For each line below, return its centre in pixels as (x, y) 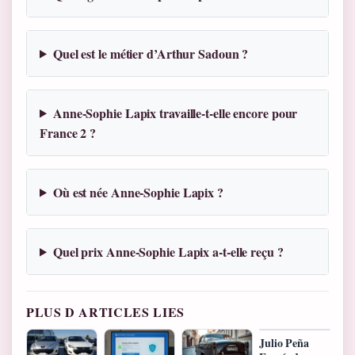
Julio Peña (284, 342)
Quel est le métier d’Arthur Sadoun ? (151, 53)
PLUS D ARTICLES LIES (105, 311)
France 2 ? (68, 132)
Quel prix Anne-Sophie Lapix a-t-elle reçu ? (168, 251)
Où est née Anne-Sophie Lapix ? (138, 192)
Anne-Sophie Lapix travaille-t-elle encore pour (175, 113)
